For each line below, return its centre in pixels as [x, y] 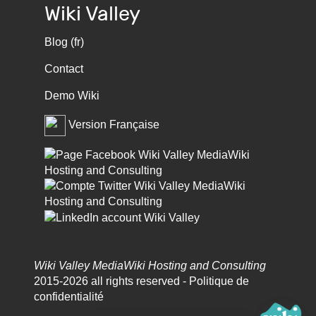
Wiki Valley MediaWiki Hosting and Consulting [150, 265]
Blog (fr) [64, 42]
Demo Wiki [72, 95]
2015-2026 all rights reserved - [111, 281]
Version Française [114, 125]
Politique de [219, 281]
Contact [64, 68]
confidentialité [69, 296]
